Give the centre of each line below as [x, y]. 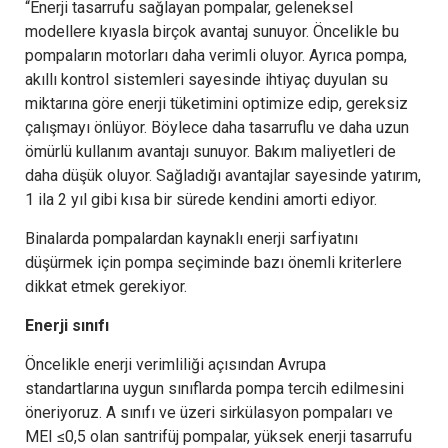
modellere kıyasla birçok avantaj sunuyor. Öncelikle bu [212, 31]
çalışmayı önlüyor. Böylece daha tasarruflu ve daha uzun [217, 127]
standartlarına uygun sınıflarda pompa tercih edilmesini [214, 388]
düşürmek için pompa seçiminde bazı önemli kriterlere [213, 262]
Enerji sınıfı [67, 325]
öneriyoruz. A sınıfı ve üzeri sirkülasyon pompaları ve [209, 412]
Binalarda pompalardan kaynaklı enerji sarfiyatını [191, 238]
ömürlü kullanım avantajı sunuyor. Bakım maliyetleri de [210, 151]
